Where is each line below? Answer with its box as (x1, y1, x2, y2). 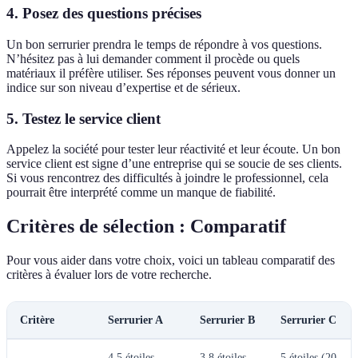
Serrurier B (200, 314, 255, 327)
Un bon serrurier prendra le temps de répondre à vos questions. (6, 37, 322, 51)
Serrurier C (280, 314, 336, 327)
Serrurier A (108, 314, 163, 327)
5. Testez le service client (6, 109, 161, 127)
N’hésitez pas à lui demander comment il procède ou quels (6, 51, 300, 66)
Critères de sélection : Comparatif (6, 216, 286, 237)
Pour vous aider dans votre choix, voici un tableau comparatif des (6, 253, 335, 268)
